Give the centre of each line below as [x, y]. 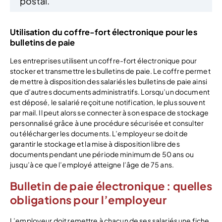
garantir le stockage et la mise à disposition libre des [95, 143]
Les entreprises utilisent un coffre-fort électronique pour [104, 60]
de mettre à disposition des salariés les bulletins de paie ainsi [109, 81]
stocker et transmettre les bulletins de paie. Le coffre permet [110, 71]
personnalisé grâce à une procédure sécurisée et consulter [107, 123]
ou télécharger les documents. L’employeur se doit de [99, 133]
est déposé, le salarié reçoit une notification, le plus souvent [108, 102]
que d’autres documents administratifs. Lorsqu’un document [110, 91]
